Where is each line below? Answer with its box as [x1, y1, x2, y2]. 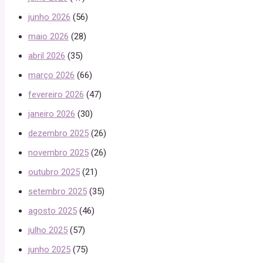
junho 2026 [28, 11, 70, 22]
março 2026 [28, 69, 75, 80]
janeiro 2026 [28, 108, 75, 119]
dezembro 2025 [28, 127, 89, 139]
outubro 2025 [28, 166, 80, 177]
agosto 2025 [28, 205, 77, 216]
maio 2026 [28, 31, 69, 42]
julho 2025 [28, 224, 68, 235]
